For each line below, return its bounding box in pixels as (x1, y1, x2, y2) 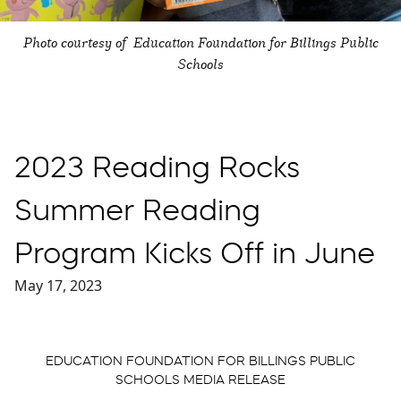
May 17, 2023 (14, 275, 102, 295)
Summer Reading (14, 192, 260, 227)
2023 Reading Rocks (14, 149, 300, 184)
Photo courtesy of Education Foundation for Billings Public (22, 31, 379, 52)
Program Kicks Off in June (14, 235, 375, 270)
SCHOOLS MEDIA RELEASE (115, 371, 286, 388)
